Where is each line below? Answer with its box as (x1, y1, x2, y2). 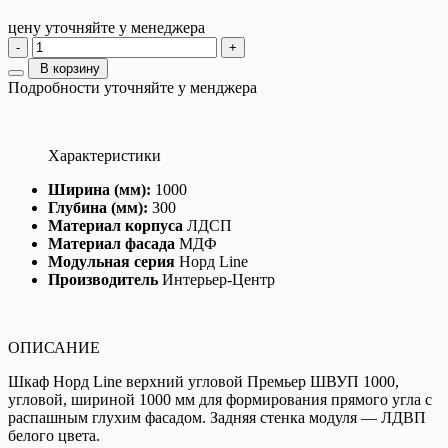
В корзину (40, 60, 100, 76)
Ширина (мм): (48, 180, 151, 198)
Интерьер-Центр (162, 270, 275, 288)
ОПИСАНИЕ (8, 338, 100, 356)
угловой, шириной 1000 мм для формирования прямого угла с (8, 390, 432, 408)
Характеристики (48, 146, 161, 164)
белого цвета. (8, 426, 100, 444)
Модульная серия (48, 252, 175, 270)
